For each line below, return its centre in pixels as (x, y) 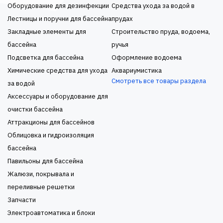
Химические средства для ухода (57, 70)
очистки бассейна (35, 109)
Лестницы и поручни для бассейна (59, 19)
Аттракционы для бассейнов (51, 122)
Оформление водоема (147, 57)
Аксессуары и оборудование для (58, 96)
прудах (122, 19)
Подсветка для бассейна (46, 57)
